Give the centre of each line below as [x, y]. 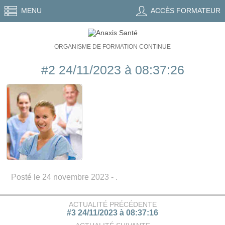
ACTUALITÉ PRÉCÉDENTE [113, 204]
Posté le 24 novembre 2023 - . [64, 177]
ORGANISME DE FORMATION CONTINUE [113, 47]
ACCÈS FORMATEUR [185, 11]
